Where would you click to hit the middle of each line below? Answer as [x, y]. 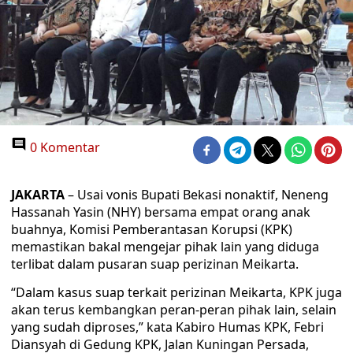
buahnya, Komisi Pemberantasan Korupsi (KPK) [152, 229]
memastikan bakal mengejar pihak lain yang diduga [165, 247]
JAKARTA [38, 195]
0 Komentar [63, 147]
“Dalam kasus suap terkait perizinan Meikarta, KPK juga [176, 292]
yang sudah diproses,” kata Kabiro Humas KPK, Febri [167, 327]
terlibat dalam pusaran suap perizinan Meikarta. [155, 264]
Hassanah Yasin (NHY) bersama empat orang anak [161, 212]
